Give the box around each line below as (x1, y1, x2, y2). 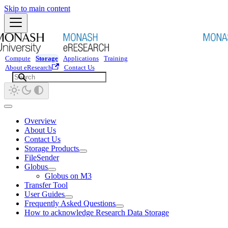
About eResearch (5, 64, 52, 71)
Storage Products (24, 144, 79, 153)
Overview (24, 117, 56, 125)
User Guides (24, 190, 65, 198)
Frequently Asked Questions (24, 199, 116, 208)
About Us (24, 126, 56, 134)
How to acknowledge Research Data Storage (24, 208, 169, 217)
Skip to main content (4, 4, 70, 13)
